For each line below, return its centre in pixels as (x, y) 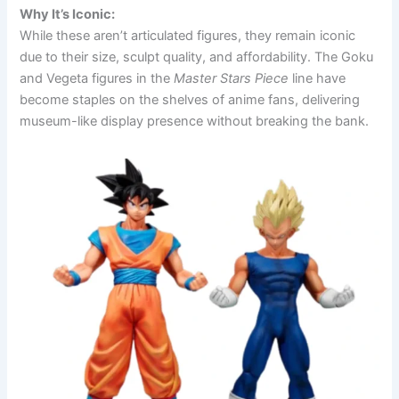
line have (318, 79)
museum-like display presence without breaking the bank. (195, 122)
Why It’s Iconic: (68, 15)
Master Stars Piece (232, 79)
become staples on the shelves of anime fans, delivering (190, 100)
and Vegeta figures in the (97, 79)
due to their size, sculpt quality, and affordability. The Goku (197, 57)
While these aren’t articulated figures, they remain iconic (188, 36)
